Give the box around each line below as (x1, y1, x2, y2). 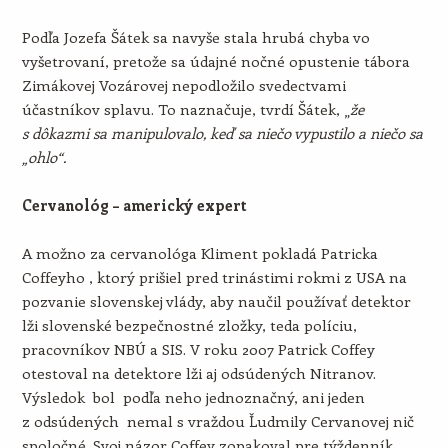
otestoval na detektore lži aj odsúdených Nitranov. (21, 363, 376, 383)
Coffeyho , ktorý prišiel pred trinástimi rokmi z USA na (21, 267, 407, 287)
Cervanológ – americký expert (21, 195, 247, 215)
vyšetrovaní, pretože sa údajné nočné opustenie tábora (21, 51, 410, 71)
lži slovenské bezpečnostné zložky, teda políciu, (21, 315, 357, 335)
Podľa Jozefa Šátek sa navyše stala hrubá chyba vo (21, 27, 370, 47)
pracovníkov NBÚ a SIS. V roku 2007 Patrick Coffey (21, 339, 375, 359)
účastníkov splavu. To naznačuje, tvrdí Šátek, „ (21, 99, 350, 119)
